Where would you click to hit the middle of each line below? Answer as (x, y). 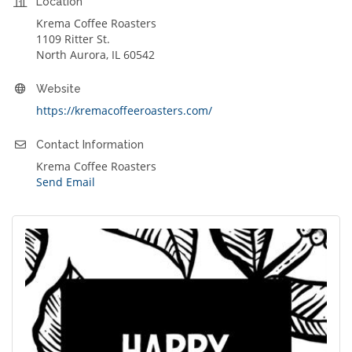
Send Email (66, 182)
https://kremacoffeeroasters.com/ (124, 111)
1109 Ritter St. (73, 39)
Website (59, 89)
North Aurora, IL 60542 (95, 55)
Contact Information (90, 145)
